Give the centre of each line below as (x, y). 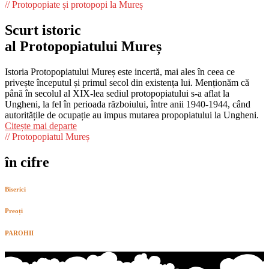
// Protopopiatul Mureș (47, 136)
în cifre (27, 162)
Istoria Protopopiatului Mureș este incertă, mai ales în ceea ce (120, 71)
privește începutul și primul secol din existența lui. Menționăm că (127, 82)
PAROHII (19, 233)
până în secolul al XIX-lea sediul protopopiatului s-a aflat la (117, 93)
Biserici (15, 189)
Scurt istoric (43, 30)
